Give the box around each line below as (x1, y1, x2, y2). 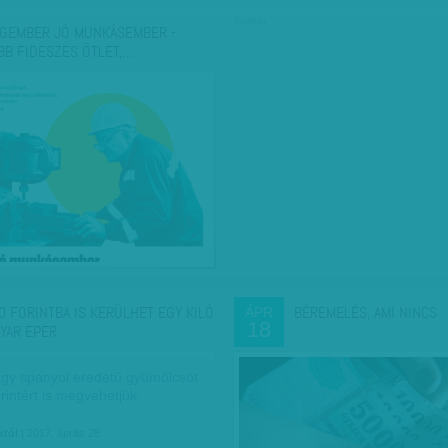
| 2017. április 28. (18, 427, 103, 439)
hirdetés (234, 16, 267, 26)
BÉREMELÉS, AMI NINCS (294, 302, 437, 323)
